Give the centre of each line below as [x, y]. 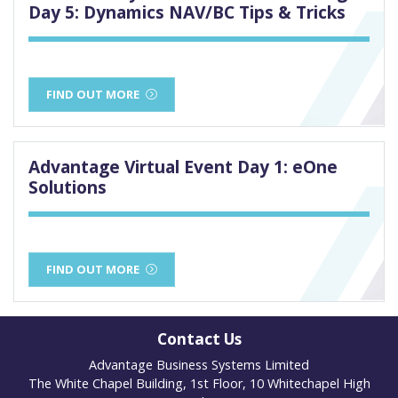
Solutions [68, 187]
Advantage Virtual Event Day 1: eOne [183, 167]
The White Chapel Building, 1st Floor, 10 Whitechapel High [199, 384]
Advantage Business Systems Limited [199, 365]
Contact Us [199, 339]
